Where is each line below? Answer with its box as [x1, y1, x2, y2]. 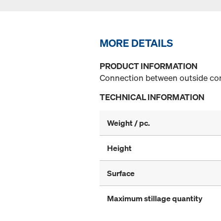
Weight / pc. [107, 117, 150, 129]
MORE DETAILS [100, 36, 173, 50]
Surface [107, 168, 135, 179]
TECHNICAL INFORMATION [100, 91, 204, 103]
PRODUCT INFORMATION [100, 60, 197, 72]
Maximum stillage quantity [107, 193, 202, 204]
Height [107, 143, 132, 154]
